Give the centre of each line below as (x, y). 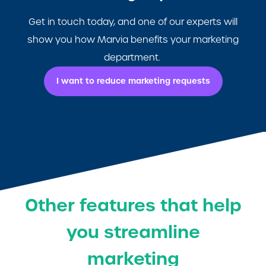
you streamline (133, 232)
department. (133, 57)
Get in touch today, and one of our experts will (133, 21)
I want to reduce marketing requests (133, 81)
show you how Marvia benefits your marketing (133, 39)
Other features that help (133, 205)
